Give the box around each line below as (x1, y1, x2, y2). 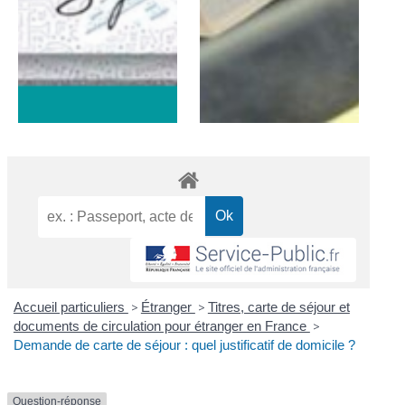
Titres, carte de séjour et (207, 299, 350, 316)
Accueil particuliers (13, 299, 128, 316)
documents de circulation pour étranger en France (13, 318, 310, 334)
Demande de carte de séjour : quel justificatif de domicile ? (13, 337, 355, 353)
